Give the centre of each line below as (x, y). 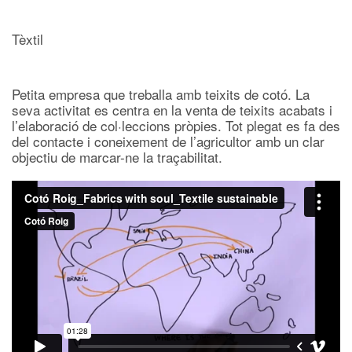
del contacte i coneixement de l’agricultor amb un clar (168, 141)
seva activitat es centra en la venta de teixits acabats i (172, 109)
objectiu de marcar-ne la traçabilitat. (117, 156)
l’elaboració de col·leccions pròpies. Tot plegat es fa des (176, 125)
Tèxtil (27, 38)
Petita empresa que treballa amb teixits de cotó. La (161, 93)
